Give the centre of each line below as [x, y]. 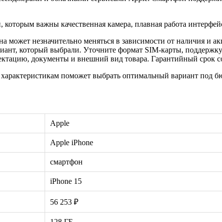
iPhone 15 [66, 181]
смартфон [66, 162]
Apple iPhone [72, 142]
